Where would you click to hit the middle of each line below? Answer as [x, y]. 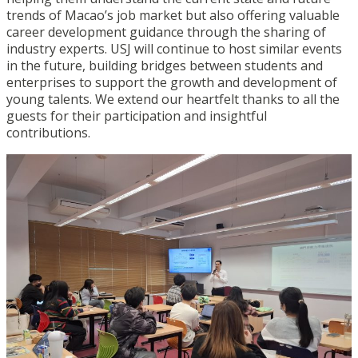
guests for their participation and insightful [137, 115]
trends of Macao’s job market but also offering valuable [173, 15]
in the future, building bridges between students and [165, 65]
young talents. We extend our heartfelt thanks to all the [173, 99]
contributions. [48, 132]
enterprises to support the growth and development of [172, 82]
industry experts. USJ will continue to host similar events [174, 48]
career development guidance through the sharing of [166, 32]
